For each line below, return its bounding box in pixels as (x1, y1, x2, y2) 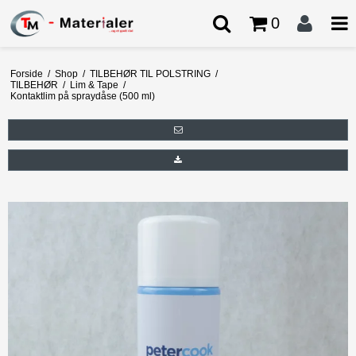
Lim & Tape (69, 79, 118, 91)
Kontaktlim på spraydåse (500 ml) (10, 90, 155, 102)
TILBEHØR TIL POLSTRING (89, 68, 211, 79)
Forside (10, 68, 43, 79)
